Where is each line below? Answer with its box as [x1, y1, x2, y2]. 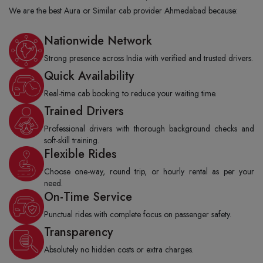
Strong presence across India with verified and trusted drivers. [44, 52, 253, 64]
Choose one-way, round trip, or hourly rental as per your [44, 166, 254, 177]
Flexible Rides [44, 146, 117, 163]
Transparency [44, 224, 113, 241]
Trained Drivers [44, 103, 124, 120]
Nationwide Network [44, 32, 152, 49]
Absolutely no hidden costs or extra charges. [44, 244, 194, 255]
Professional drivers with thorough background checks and [44, 123, 254, 134]
